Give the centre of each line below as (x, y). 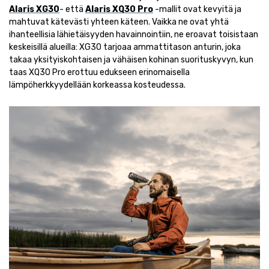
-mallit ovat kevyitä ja (197, 10)
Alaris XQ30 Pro (119, 10)
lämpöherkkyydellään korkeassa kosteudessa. (97, 85)
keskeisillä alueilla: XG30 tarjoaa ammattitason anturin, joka (125, 47)
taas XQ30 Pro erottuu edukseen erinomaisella (99, 73)
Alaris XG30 (34, 10)
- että (72, 10)
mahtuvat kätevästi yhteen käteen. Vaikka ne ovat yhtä (119, 22)
